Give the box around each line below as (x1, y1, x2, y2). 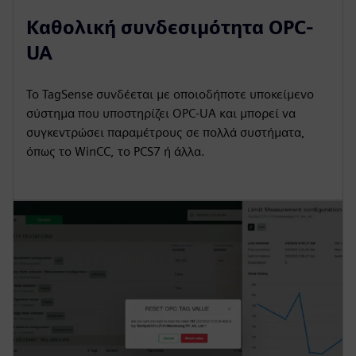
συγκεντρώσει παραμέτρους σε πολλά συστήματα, (26, 124, 305, 140)
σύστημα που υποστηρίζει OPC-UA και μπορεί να (26, 105, 296, 121)
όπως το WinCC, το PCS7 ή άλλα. (26, 143, 205, 159)
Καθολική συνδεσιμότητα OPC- (26, 15, 314, 39)
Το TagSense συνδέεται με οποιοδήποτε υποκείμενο (26, 86, 314, 102)
